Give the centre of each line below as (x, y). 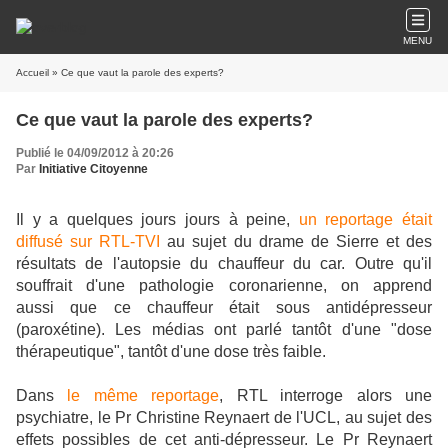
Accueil (32, 72)
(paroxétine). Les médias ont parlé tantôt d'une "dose (224, 329)
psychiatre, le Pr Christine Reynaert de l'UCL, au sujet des (224, 417)
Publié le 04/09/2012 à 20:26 (95, 153)
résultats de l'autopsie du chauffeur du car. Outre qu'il (224, 263)
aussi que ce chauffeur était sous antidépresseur (224, 307)
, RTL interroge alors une (326, 395)
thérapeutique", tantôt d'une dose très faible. (171, 351)
